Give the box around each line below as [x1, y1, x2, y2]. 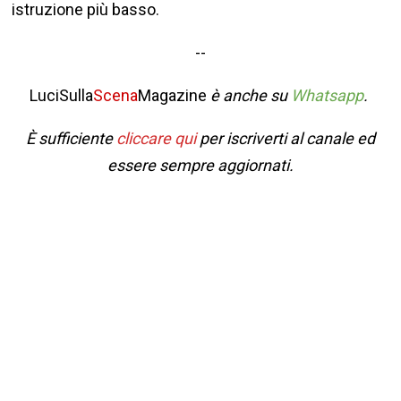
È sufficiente [25, 129, 116, 149]
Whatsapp [290, 86, 363, 106]
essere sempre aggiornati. [107, 156, 294, 175]
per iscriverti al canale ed [195, 129, 375, 149]
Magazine [137, 86, 207, 106]
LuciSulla [29, 86, 93, 106]
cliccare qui [115, 129, 196, 149]
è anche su [206, 86, 291, 106]
